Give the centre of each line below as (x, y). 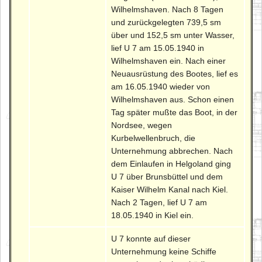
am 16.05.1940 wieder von (161, 87)
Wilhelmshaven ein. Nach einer (169, 61)
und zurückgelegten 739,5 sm (166, 23)
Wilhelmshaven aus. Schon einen (173, 100)
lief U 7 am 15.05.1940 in (158, 48)
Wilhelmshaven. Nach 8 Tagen (168, 10)
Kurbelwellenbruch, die (154, 138)
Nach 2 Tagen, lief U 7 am (159, 203)
